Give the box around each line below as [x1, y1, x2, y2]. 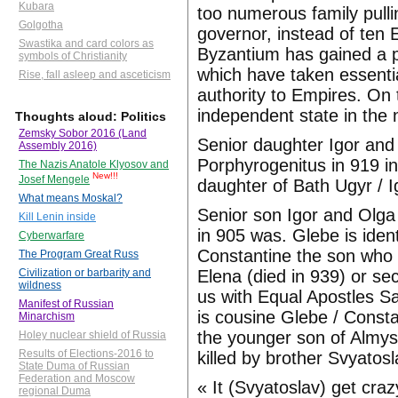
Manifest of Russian [19, 298, 114, 311]
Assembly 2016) [19, 139, 97, 153]
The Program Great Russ [19, 248, 139, 261]
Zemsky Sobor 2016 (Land [19, 127, 147, 140]
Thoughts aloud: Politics [15, 109, 166, 124]
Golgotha [19, 19, 63, 32]
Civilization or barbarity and [19, 267, 151, 280]
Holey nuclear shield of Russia [19, 329, 166, 342]
